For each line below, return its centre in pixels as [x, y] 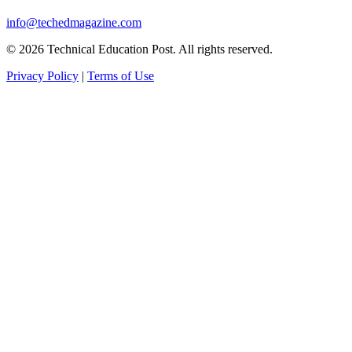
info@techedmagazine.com [74, 22]
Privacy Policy [42, 75]
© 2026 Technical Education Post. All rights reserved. [139, 49]
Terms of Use [121, 75]
